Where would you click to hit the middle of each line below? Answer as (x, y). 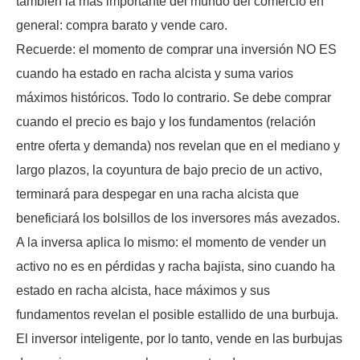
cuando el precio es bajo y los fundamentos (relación (166, 121)
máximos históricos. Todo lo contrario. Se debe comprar (174, 97)
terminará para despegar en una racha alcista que (157, 194)
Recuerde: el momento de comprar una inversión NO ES (176, 49)
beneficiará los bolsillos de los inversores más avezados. (178, 218)
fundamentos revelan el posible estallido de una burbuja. (177, 314)
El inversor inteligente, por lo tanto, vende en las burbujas (179, 338)
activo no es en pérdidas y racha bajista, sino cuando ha (176, 266)
